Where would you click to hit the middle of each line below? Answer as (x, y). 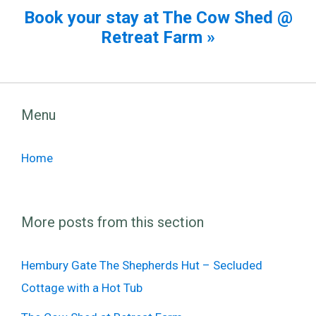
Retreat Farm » (158, 37)
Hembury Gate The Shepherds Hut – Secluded (142, 265)
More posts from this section (113, 222)
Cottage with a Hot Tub (82, 287)
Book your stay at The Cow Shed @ (158, 17)
